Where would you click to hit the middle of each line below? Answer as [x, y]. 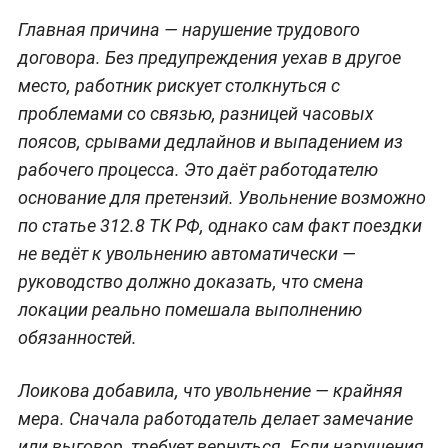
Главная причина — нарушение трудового [188, 29]
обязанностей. [77, 337]
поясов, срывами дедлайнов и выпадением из [210, 141]
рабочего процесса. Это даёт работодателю [197, 169]
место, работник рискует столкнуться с [178, 85]
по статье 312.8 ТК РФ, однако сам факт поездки [219, 225]
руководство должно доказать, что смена [190, 281]
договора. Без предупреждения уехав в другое [209, 57]
